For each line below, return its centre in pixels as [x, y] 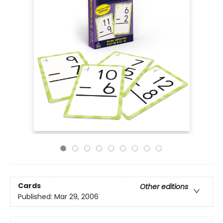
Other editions [164, 187]
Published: [36, 197]
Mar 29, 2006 [76, 197]
